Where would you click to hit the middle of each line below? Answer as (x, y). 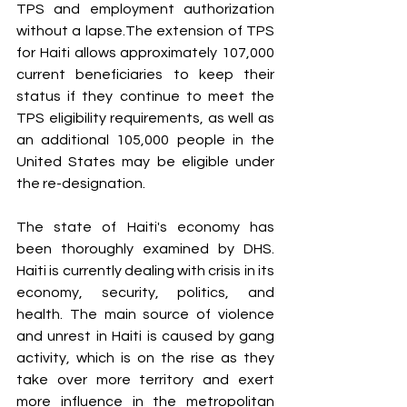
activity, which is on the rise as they (145, 357)
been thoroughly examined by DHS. (145, 248)
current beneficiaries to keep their (145, 74)
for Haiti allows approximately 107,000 (145, 52)
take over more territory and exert (145, 379)
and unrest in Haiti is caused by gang (145, 336)
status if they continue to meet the (145, 96)
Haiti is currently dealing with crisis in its (145, 270)
